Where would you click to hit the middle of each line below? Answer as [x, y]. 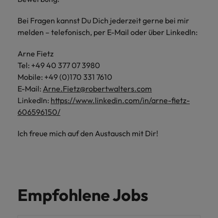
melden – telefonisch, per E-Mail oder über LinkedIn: [108, 32]
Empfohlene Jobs [83, 195]
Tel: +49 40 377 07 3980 [59, 65]
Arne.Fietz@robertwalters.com [97, 89]
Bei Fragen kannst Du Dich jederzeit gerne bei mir [103, 20]
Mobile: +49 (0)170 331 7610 [65, 77]
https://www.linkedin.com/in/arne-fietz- [120, 100]
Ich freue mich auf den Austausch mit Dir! [88, 133]
